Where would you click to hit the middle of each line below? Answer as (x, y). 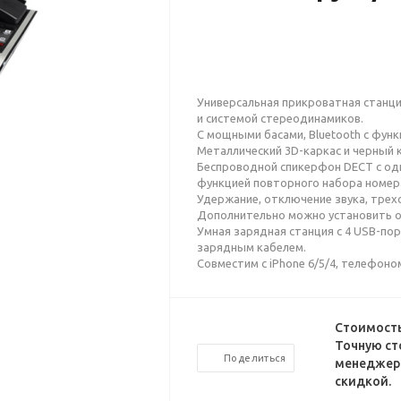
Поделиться (255, 358)
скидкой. (363, 381)
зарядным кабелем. (252, 247)
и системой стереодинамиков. (281, 118)
